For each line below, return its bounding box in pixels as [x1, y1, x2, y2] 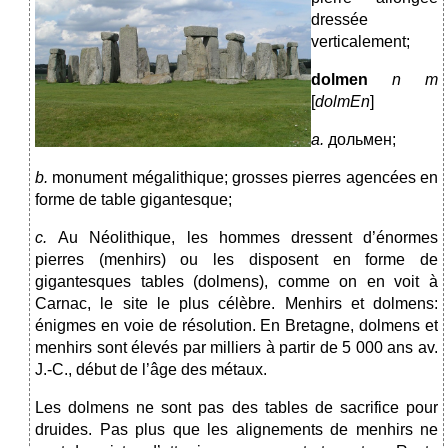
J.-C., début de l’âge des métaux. [35, 361, 267, 379]
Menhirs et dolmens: [284, 295, 438, 313]
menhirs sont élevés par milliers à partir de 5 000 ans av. [35, 339, 438, 357]
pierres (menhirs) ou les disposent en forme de [35, 251, 438, 269]
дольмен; [324, 131, 396, 149]
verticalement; [311, 33, 410, 51]
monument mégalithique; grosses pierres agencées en [48, 169, 438, 187]
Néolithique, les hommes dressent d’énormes [89, 229, 439, 247]
